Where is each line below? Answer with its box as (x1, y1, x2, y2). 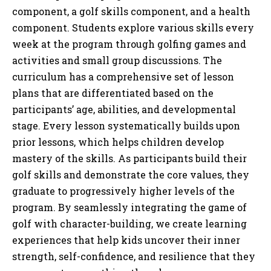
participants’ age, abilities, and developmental (12, 103, 236, 116)
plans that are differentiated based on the (12, 87, 214, 99)
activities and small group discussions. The (12, 54, 222, 67)
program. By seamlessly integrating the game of (12, 201, 247, 214)
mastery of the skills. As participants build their (12, 152, 247, 165)
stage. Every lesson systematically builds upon (12, 119, 240, 132)
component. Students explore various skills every (12, 21, 254, 34)
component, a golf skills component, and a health (12, 5, 250, 18)
